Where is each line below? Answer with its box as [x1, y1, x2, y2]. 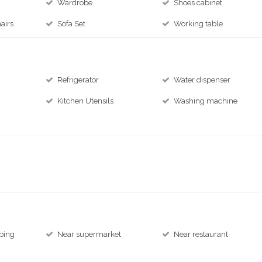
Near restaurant [174, 230, 229, 239]
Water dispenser [174, 75, 231, 84]
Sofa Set [57, 19, 86, 28]
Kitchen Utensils [57, 96, 114, 105]
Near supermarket [57, 230, 122, 239]
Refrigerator [57, 75, 99, 84]
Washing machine [174, 96, 238, 105]
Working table [174, 19, 223, 28]
